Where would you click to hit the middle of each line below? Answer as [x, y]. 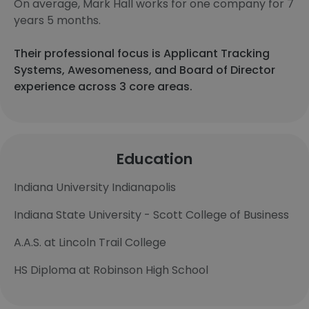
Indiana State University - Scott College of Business [151, 215]
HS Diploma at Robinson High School [111, 270]
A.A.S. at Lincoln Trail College [90, 242]
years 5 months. [57, 20]
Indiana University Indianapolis [95, 187]
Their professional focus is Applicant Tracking [142, 53]
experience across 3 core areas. [103, 87]
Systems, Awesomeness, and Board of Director [144, 70]
